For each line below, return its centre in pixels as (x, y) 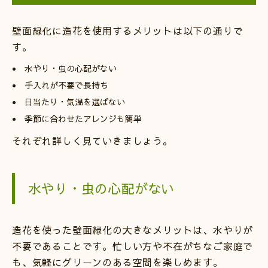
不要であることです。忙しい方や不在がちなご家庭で (133, 246)
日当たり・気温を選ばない (75, 102)
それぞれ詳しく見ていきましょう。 (92, 140)
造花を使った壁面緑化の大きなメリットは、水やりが (133, 229)
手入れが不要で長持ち (67, 85)
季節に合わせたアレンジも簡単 (83, 119)
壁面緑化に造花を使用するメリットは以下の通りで (128, 31)
